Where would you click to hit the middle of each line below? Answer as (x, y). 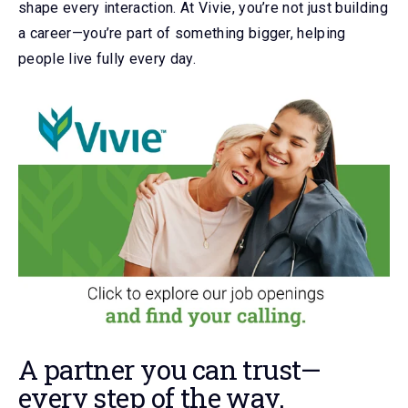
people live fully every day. (107, 58)
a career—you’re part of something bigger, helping (182, 33)
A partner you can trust (160, 370)
